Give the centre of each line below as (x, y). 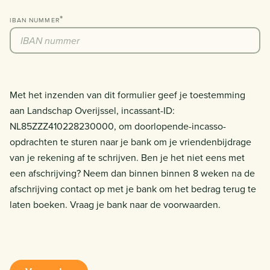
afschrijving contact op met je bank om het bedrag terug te (133, 189)
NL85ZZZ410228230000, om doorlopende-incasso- (118, 126)
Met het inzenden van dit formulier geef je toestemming (127, 95)
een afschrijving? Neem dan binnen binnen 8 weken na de (132, 173)
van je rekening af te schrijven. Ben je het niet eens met (127, 158)
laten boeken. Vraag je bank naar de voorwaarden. (115, 205)
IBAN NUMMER (35, 20)
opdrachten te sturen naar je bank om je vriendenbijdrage (130, 142)
